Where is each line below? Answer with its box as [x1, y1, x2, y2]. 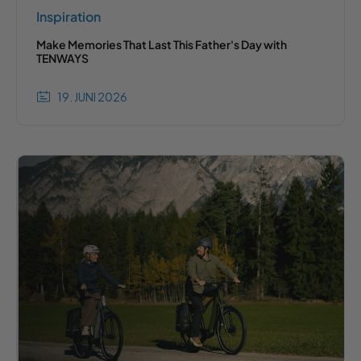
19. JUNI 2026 [57, 89, 127, 104]
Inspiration [36, 8, 101, 26]
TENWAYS [36, 51, 89, 66]
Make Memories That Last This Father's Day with [36, 37, 287, 52]
